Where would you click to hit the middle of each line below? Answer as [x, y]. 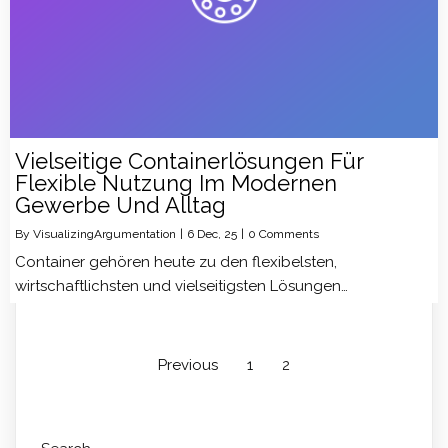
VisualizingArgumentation [104, 233]
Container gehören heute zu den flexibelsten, [176, 261]
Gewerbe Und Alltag [120, 204]
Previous [188, 364]
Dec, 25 [217, 233]
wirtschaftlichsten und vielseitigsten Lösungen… [181, 285]
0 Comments [283, 233]
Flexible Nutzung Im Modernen [176, 182]
